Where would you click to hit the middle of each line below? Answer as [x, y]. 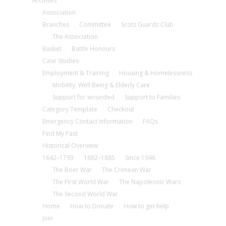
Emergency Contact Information [88, 121]
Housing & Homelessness [156, 73]
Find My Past [60, 133]
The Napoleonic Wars [150, 182]
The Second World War [85, 194]
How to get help [146, 206]
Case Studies [61, 61]
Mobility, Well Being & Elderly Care [101, 85]
